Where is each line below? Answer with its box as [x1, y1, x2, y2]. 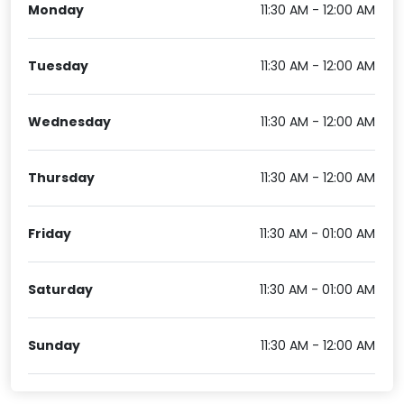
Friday [28, 224, 72, 243]
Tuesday [28, 56, 89, 75]
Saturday [28, 280, 94, 298]
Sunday [28, 335, 81, 354]
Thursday [28, 168, 96, 187]
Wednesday [28, 112, 112, 131]
